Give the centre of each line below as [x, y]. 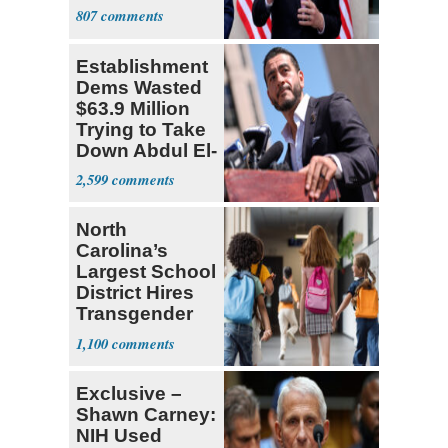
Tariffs [104, 28]
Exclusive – [129, 394]
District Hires [135, 293]
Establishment [142, 66]
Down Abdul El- [146, 150]
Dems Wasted [139, 87]
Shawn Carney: [146, 415]
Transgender [134, 314]
